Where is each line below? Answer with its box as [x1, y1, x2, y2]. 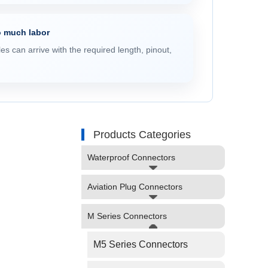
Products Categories [93, 129, 191, 141]
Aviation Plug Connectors [87, 182, 182, 191]
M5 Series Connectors [93, 239, 188, 249]
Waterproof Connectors [87, 153, 175, 162]
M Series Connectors [87, 211, 167, 221]
